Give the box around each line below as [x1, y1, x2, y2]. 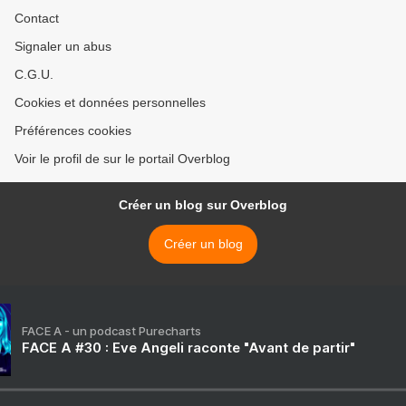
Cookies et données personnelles [14, 95, 206, 111]
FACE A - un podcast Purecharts [22, 324, 201, 339]
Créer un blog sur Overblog [119, 198, 287, 213]
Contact [14, 11, 59, 26]
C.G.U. [14, 67, 53, 82]
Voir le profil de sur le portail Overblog [14, 151, 230, 167]
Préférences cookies [14, 123, 131, 139]
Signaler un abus [14, 39, 111, 54]
